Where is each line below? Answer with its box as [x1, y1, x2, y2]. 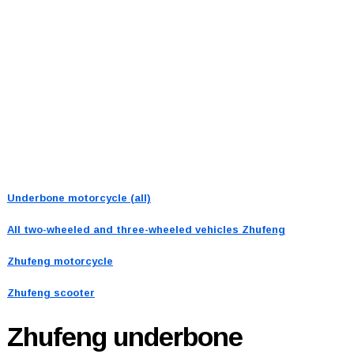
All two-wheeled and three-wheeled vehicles [6, 223, 242, 235]
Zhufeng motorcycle [6, 254, 113, 267]
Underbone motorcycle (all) [6, 191, 151, 204]
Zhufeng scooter [6, 286, 95, 299]
